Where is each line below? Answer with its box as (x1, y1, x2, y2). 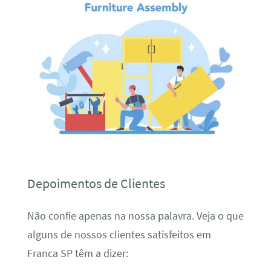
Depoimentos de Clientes (27, 174, 165, 192)
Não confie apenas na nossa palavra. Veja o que (27, 209, 244, 223)
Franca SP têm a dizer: (27, 247, 128, 261)
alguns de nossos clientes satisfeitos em (27, 228, 211, 242)
